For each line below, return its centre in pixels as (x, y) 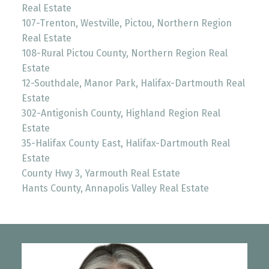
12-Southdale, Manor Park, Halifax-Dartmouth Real (133, 83)
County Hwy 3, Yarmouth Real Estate (101, 173)
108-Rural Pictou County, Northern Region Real (124, 53)
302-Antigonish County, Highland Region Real (121, 113)
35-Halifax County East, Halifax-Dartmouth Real (125, 143)
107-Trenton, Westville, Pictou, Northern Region (126, 23)
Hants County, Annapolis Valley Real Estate (115, 188)
